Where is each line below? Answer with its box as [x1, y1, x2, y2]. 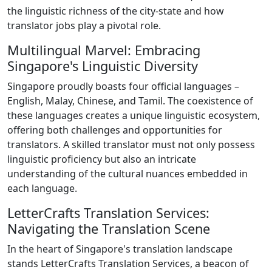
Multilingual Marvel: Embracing [7, 41, 200, 59]
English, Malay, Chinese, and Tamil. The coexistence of [7, 93, 253, 107]
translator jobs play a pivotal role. [7, 18, 161, 32]
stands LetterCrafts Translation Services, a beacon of [7, 256, 249, 270]
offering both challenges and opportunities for [7, 123, 222, 137]
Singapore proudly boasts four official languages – [7, 79, 239, 93]
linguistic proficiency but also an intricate [7, 152, 196, 166]
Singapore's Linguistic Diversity [7, 56, 198, 75]
